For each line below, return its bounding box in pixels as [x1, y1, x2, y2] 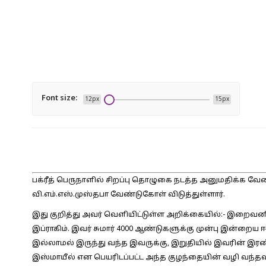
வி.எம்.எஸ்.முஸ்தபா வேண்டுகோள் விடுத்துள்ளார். [31, 191, 225, 199]
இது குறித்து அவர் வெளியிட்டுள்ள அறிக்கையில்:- [31, 211, 225, 219]
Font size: [41, 94, 77, 103]
